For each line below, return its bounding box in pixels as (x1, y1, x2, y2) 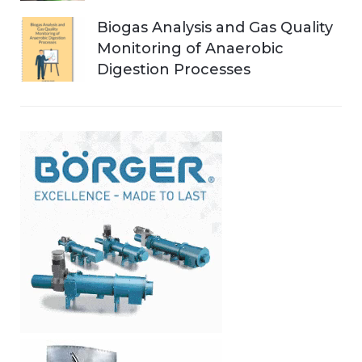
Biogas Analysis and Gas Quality (97, 18, 333, 36)
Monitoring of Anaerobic (97, 39, 284, 57)
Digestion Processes (97, 60, 250, 78)
